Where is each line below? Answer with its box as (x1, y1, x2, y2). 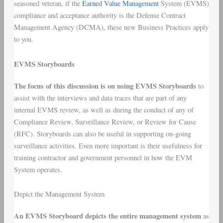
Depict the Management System (13, 189, 105, 199)
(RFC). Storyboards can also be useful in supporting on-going (13, 128, 191, 138)
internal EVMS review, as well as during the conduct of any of (13, 105, 194, 114)
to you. (13, 34, 33, 44)
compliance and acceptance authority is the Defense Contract (13, 10, 186, 20)
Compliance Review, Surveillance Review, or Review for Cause (13, 116, 196, 126)
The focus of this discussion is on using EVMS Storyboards (13, 80, 196, 91)
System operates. (13, 164, 62, 174)
